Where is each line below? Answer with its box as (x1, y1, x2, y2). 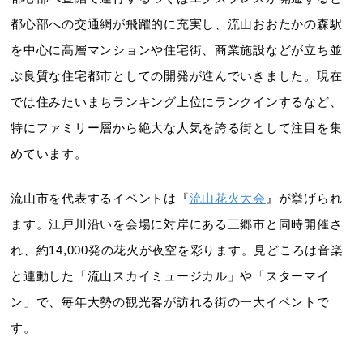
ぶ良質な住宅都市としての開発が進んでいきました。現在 (11, 70, 343, 83)
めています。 (11, 147, 88, 161)
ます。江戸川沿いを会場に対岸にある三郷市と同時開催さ (11, 217, 343, 231)
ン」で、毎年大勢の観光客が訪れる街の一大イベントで (11, 295, 330, 309)
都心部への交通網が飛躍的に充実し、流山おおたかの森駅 (11, 18, 343, 32)
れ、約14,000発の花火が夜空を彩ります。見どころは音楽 (11, 243, 344, 257)
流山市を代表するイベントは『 (11, 191, 190, 205)
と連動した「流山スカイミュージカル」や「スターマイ (11, 269, 330, 283)
